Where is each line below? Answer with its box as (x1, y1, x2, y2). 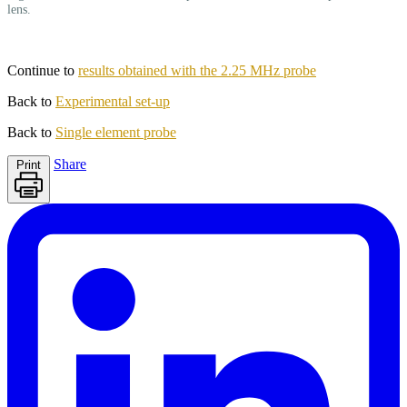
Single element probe (55, 124, 176, 141)
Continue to (7, 63, 78, 79)
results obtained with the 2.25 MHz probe (78, 63, 316, 79)
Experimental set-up (55, 94, 170, 110)
